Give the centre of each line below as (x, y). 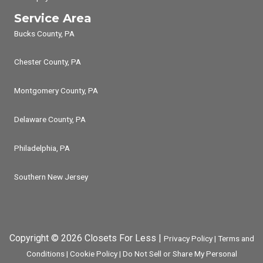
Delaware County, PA (50, 119)
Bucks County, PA (44, 33)
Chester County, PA (48, 62)
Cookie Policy (93, 254)
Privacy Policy (188, 239)
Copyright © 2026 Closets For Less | (86, 238)
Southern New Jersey (51, 177)
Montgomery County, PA (56, 91)
